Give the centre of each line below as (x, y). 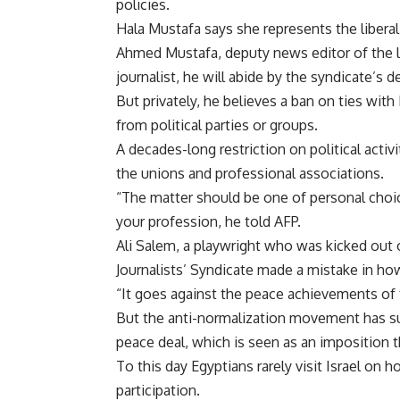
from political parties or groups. (217, 125)
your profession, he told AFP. (208, 222)
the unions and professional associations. (250, 174)
